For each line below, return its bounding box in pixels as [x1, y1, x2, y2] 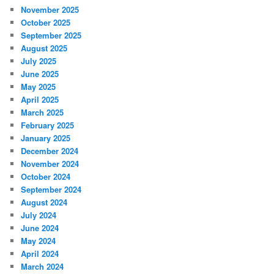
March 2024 [21, 261, 64, 273]
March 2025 [21, 106, 64, 119]
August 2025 [21, 42, 68, 54]
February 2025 [21, 119, 75, 131]
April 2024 [21, 248, 59, 260]
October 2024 [21, 171, 71, 183]
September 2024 [21, 183, 82, 196]
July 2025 [21, 55, 57, 67]
